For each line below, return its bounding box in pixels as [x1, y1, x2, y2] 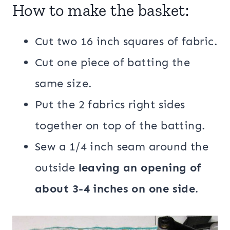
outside [35, 161, 79, 175]
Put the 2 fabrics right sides [35, 98, 185, 112]
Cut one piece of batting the [35, 55, 190, 70]
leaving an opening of [78, 161, 202, 175]
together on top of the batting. [35, 119, 205, 133]
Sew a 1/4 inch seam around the [35, 140, 209, 154]
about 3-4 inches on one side [35, 182, 196, 196]
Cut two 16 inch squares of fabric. [35, 34, 217, 49]
